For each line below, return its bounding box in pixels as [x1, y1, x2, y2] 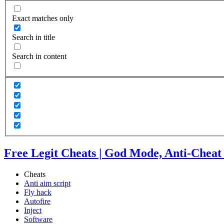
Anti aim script [24, 179, 70, 187]
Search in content [12, 51, 66, 60]
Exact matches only [12, 13, 73, 22]
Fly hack [24, 188, 51, 196]
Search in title [12, 32, 55, 41]
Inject [24, 206, 41, 214]
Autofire [24, 197, 50, 205]
